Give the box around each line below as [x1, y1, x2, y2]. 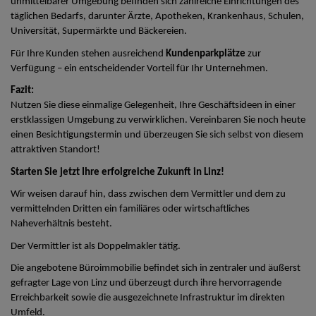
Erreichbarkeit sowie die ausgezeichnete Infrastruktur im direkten [11, 293, 285, 304]
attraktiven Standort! [11, 145, 100, 156]
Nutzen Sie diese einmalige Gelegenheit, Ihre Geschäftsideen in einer [11, 100, 296, 111]
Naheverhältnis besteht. [11, 219, 112, 230]
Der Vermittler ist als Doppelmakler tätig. [11, 241, 181, 252]
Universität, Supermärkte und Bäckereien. [11, 26, 187, 37]
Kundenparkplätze [166, 48, 245, 59]
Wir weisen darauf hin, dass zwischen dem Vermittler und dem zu [11, 189, 286, 200]
